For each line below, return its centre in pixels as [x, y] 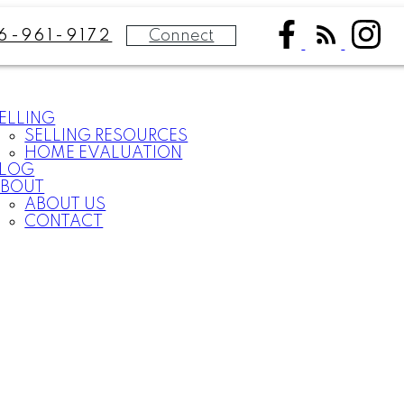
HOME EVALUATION [104, 153]
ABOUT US [65, 205]
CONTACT [64, 222]
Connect [182, 36]
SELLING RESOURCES [106, 136]
